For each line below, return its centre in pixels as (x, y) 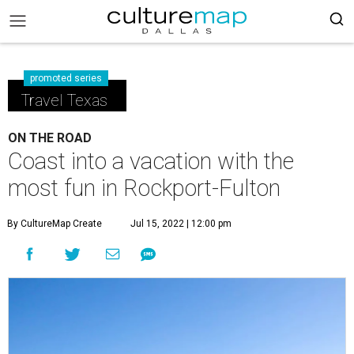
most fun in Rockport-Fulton (144, 188)
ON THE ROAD (50, 138)
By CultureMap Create (55, 224)
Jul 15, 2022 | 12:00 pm (181, 224)
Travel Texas (64, 100)
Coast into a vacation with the (151, 161)
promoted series (66, 78)
